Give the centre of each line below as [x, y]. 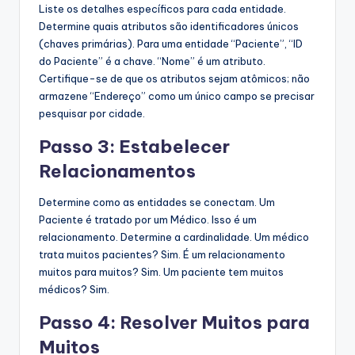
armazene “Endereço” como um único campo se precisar [177, 96]
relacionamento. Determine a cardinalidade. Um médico [174, 237]
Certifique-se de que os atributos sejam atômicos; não [174, 79]
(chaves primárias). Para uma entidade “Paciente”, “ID [171, 44]
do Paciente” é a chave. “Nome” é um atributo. [152, 61]
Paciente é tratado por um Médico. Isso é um [148, 220]
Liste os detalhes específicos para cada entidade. [162, 9]
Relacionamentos [117, 172]
